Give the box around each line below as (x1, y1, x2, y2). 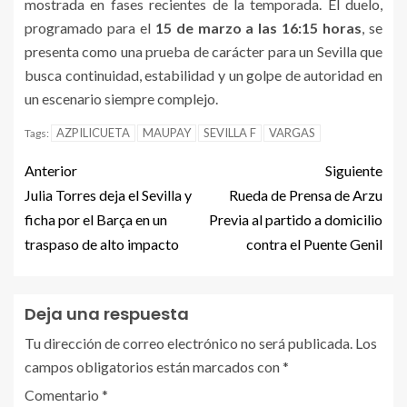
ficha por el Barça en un (25, 211, 167, 228)
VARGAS (269, 125, 315, 140)
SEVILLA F (203, 125, 256, 140)
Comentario (25, 386, 102, 403)
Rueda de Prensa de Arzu (229, 186, 382, 203)
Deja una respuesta (25, 303, 189, 325)
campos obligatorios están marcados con (25, 358, 283, 375)
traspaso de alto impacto (25, 235, 179, 253)
